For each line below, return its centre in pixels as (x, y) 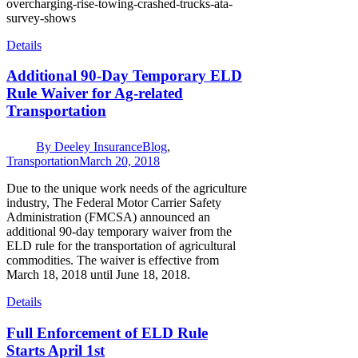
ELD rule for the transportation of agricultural (121, 245)
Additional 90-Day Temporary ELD (124, 76)
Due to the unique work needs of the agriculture (127, 188)
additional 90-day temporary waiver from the (119, 231)
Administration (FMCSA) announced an (108, 217)
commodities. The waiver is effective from (113, 260)
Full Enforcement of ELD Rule (107, 332)
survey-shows (41, 18)
